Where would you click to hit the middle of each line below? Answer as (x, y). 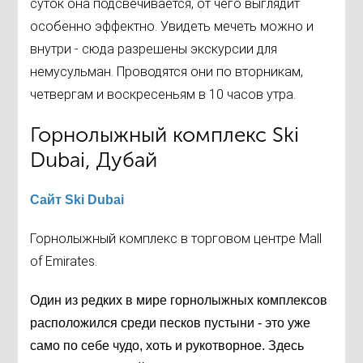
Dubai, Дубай (94, 160)
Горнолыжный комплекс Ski (165, 135)
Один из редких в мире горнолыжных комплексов (179, 301)
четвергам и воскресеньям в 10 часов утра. (163, 95)
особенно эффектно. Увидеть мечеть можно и (172, 27)
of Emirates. (64, 262)
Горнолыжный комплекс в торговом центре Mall (176, 239)
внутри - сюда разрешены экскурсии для (154, 49)
